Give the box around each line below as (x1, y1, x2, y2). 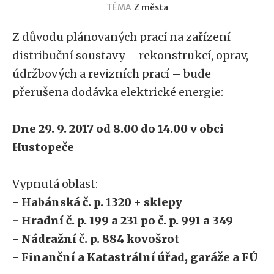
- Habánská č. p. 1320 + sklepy (12, 195, 182, 209)
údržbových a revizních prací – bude (12, 67, 211, 81)
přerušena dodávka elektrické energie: (12, 85, 223, 99)
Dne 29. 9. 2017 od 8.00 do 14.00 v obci (12, 122, 224, 136)
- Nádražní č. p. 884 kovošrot (12, 232, 180, 246)
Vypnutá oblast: (12, 177, 98, 191)
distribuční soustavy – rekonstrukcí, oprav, (12, 48, 248, 62)
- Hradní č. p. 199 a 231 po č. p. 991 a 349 (12, 213, 233, 228)
